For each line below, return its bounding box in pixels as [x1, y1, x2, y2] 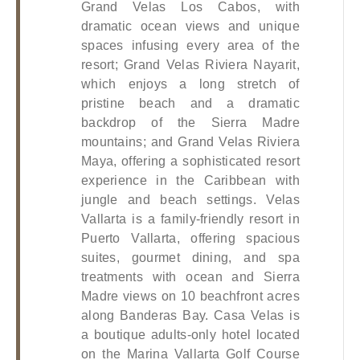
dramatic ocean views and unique [80, 18, 300, 33]
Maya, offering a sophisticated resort [80, 153, 300, 168]
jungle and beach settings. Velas [80, 192, 300, 207]
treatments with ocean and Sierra [80, 269, 300, 284]
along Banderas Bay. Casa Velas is [80, 308, 300, 322]
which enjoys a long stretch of [80, 76, 300, 91]
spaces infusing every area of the [80, 38, 300, 52]
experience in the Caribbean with [80, 173, 300, 187]
